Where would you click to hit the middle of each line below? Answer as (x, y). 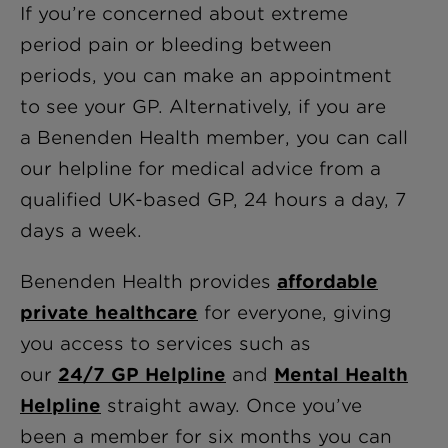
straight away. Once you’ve (231, 405)
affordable (327, 281)
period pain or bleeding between (176, 44)
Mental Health (341, 374)
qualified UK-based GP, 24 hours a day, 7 (213, 199)
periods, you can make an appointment (206, 75)
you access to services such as (165, 343)
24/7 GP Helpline (142, 374)
